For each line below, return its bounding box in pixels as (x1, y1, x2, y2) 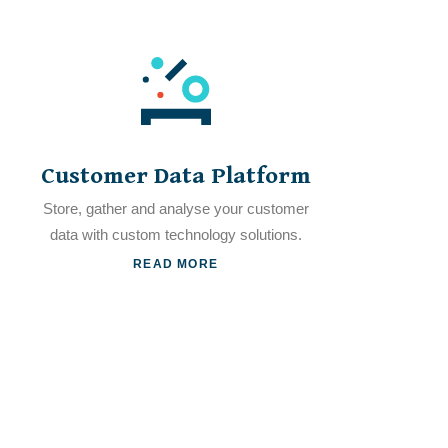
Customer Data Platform (40, 162, 311, 190)
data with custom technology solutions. (49, 226, 302, 243)
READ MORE (133, 256, 218, 271)
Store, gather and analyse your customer (42, 200, 309, 217)
